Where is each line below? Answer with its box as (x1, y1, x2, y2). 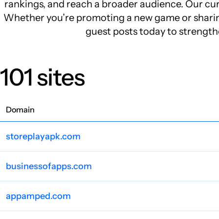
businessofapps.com (6, 161, 92, 172)
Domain (6, 105, 35, 114)
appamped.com (6, 191, 71, 201)
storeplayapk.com (6, 131, 81, 142)
